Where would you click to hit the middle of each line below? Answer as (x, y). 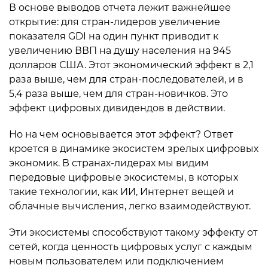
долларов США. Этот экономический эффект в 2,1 (131, 65)
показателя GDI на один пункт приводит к (114, 36)
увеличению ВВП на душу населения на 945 (120, 51)
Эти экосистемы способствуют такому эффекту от (133, 232)
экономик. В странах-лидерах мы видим (109, 163)
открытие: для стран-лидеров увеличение (115, 22)
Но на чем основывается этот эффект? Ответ (121, 134)
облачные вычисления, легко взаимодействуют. (130, 206)
